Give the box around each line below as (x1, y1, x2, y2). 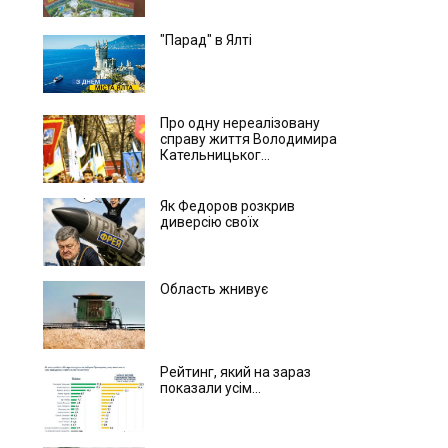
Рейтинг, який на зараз (159, 364, 311, 380)
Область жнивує (159, 281, 268, 297)
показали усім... (159, 380, 261, 396)
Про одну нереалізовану (159, 115, 320, 131)
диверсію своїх (159, 214, 259, 230)
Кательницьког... (159, 147, 270, 163)
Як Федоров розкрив (159, 198, 295, 214)
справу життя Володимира (159, 131, 337, 147)
